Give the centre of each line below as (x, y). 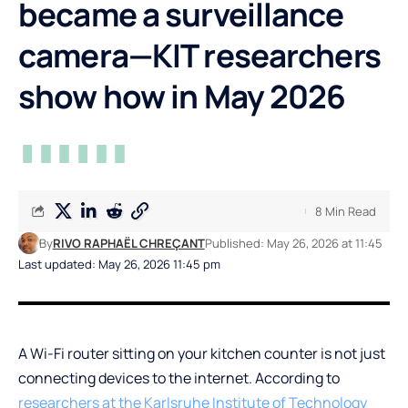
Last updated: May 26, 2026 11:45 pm (119, 264)
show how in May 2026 (182, 96)
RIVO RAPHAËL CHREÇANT (128, 243)
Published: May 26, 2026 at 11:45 (293, 243)
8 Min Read (346, 211)
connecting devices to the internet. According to (179, 377)
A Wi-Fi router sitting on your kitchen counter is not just (202, 353)
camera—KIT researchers (199, 55)
